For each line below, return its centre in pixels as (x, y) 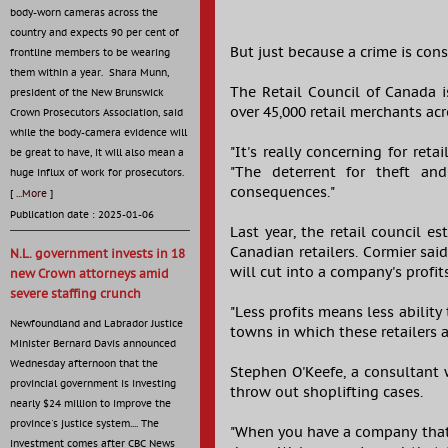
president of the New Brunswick (87, 93)
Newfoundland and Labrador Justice (96, 324)
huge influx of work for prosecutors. (97, 173)
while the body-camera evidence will (98, 133)
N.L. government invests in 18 (97, 254)
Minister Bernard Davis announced (93, 344)
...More (31, 194)
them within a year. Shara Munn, (89, 73)
